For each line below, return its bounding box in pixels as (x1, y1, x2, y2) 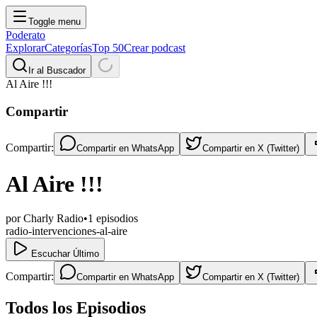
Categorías (45, 42, 92, 54)
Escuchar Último (28, 248, 99, 260)
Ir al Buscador (28, 65, 86, 76)
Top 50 (92, 42, 124, 54)
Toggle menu (28, 16, 81, 27)
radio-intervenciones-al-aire (6, 225, 127, 238)
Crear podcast (124, 42, 185, 54)
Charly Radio (23, 212, 83, 225)
